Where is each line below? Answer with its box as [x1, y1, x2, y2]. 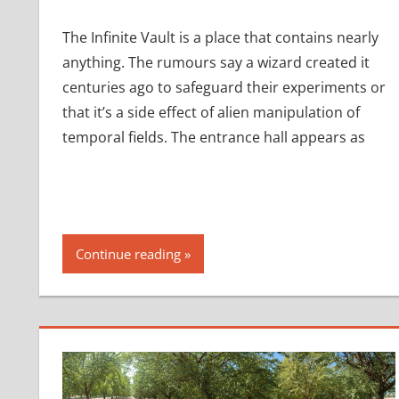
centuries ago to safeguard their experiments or [61, 77, 386, 98]
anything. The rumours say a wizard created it [61, 53, 370, 73]
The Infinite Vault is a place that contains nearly [61, 28, 379, 48]
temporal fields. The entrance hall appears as [61, 127, 365, 148]
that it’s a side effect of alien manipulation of [61, 102, 360, 123]
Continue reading [75, 244, 181, 263]
